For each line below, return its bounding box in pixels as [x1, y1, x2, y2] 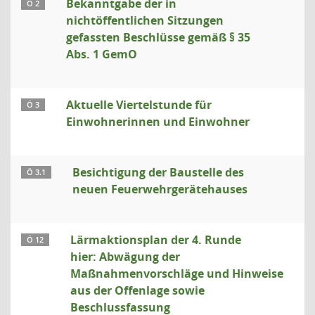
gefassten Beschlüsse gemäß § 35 [66, 30, 250, 45]
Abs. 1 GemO [66, 46, 137, 62]
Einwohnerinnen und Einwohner [66, 114, 250, 129]
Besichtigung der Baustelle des [72, 165, 244, 180]
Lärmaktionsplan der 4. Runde [70, 232, 241, 247]
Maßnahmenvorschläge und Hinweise [70, 266, 283, 281]
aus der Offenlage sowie [70, 283, 205, 298]
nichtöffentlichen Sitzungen [66, 13, 224, 28]
